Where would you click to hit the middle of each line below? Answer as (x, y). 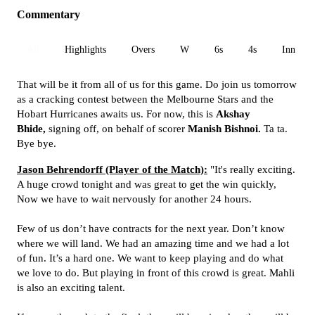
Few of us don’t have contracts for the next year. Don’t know (151, 229)
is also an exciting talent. (71, 288)
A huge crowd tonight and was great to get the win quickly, (147, 184)
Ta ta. (274, 129)
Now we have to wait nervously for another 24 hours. (134, 199)
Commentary (49, 14)
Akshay (232, 114)
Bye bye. (37, 143)
